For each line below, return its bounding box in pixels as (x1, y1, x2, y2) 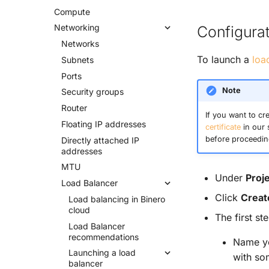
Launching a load (68, 247, 136, 258)
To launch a (197, 53, 252, 65)
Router (61, 103, 87, 113)
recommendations (68, 231, 139, 242)
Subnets (61, 54, 94, 65)
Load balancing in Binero (68, 193, 165, 204)
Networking (54, 22, 100, 33)
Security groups (61, 86, 124, 97)
